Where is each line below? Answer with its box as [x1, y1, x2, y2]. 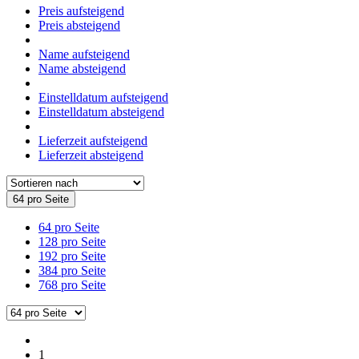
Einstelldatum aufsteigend [38, 91, 168, 105]
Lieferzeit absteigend [38, 148, 143, 163]
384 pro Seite [38, 264, 106, 278]
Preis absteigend [38, 18, 120, 33]
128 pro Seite [38, 235, 106, 249]
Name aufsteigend [38, 47, 130, 62]
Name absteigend [38, 62, 126, 76]
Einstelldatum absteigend [38, 105, 164, 119]
